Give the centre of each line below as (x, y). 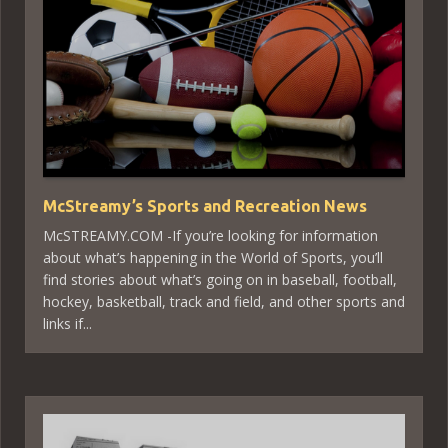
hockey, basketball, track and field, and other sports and (224, 301)
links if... (67, 323)
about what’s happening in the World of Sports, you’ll (213, 257)
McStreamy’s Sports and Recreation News (205, 205)
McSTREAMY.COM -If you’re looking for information (210, 235)
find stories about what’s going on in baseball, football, (220, 279)
